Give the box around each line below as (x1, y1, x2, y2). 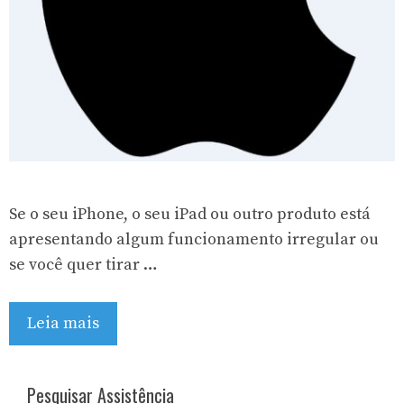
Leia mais (27, 313, 99, 334)
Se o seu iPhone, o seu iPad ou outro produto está (9, 204, 371, 225)
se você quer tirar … (9, 254, 158, 275)
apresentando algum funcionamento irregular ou (9, 229, 379, 250)
